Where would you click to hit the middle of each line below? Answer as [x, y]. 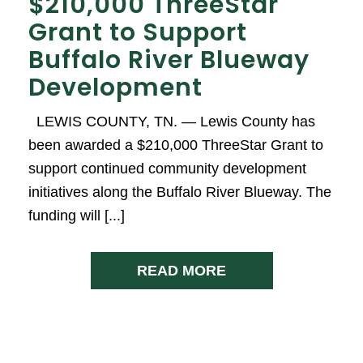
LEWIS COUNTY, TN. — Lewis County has [172, 121]
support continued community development [167, 168]
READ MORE [181, 270]
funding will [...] [77, 215]
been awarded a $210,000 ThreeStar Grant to [176, 145]
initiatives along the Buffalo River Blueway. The [180, 192]
